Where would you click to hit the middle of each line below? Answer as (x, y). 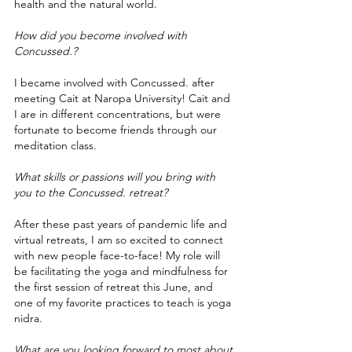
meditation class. (57, 145)
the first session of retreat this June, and (115, 287)
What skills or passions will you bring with (116, 177)
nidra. (30, 318)
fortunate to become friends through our (117, 130)
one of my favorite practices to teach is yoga (124, 302)
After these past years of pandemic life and (122, 224)
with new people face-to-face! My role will (119, 255)
